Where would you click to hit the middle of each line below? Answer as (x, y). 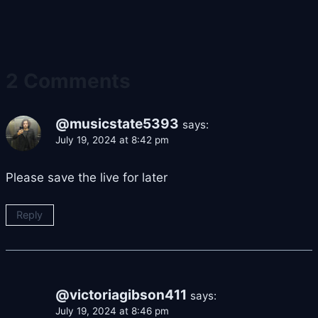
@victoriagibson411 (121, 295)
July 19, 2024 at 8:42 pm (112, 140)
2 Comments (68, 81)
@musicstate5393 (117, 124)
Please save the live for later (87, 178)
